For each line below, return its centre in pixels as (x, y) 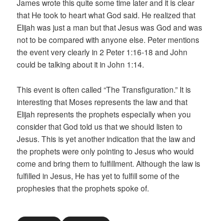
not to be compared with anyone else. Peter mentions (108, 40)
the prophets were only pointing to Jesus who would (106, 151)
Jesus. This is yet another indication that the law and (106, 138)
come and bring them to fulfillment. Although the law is (109, 163)
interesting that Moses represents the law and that (102, 101)
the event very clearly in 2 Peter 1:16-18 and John (102, 52)
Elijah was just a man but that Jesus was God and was (110, 27)
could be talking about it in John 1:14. (81, 64)
